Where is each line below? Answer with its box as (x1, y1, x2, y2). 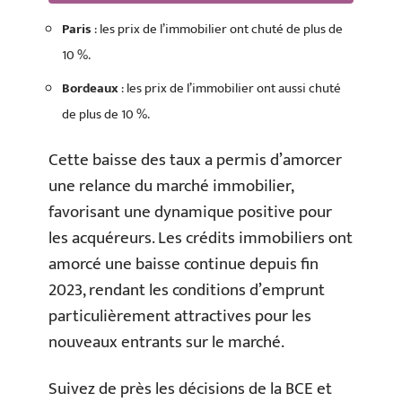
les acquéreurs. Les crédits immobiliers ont (48, 224, 353, 252)
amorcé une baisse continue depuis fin (48, 250, 319, 278)
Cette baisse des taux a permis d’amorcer (48, 146, 342, 174)
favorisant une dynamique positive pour (48, 198, 332, 226)
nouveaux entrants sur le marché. (48, 328, 284, 356)
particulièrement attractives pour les (48, 302, 311, 330)
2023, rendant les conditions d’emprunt (48, 276, 325, 304)
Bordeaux (62, 76, 118, 100)
